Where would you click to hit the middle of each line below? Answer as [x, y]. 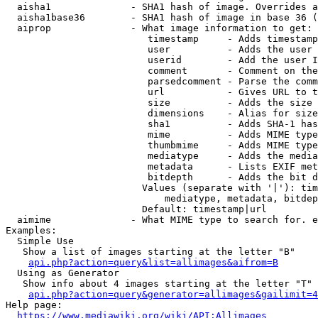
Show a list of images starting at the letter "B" [150, 252]
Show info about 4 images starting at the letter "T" [159, 284]
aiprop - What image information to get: [159, 28]
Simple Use [40, 241]
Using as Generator [62, 273]
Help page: [34, 305]
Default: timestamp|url [136, 209]
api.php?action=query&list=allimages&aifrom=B [153, 262]
